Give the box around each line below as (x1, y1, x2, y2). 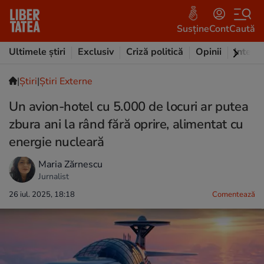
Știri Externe (39, 75, 93, 88)
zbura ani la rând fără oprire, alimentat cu (9, 115, 243, 133)
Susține (177, 22, 209, 35)
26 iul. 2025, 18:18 (9, 189, 75, 200)
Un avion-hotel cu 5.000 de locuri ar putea (9, 98, 249, 115)
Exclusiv (78, 45, 114, 58)
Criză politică (126, 45, 183, 58)
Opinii (196, 45, 222, 58)
